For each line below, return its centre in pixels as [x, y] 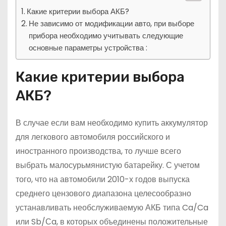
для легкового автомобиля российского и [93, 137]
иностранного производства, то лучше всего [98, 151]
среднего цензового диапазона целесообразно [103, 193]
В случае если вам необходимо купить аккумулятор [112, 123]
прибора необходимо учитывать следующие [106, 36]
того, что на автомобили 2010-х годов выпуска [103, 179]
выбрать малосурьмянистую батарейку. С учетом [108, 165]
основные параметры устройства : [88, 48]
